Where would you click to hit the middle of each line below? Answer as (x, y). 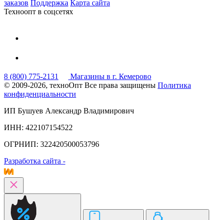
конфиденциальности (40, 94)
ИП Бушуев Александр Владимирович (69, 110)
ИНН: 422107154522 (38, 127)
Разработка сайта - (35, 161)
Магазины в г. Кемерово (111, 76)
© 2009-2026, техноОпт (43, 85)
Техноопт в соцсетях (39, 11)
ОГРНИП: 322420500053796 (52, 144)
